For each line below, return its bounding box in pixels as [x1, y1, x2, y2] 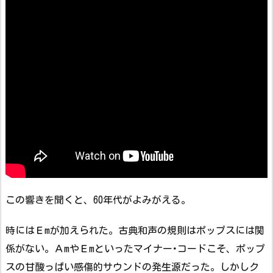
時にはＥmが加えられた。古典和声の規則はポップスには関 [5, 225, 264, 236]
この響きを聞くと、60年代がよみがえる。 [5, 194, 191, 205]
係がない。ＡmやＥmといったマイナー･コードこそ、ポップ [5, 244, 265, 254]
